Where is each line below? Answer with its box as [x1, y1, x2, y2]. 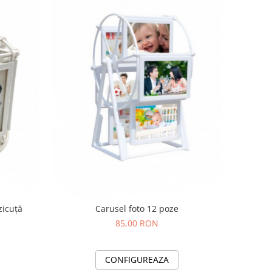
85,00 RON [115, 217, 159, 229]
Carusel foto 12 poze [95, 203, 179, 215]
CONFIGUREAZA [105, 254, 169, 266]
